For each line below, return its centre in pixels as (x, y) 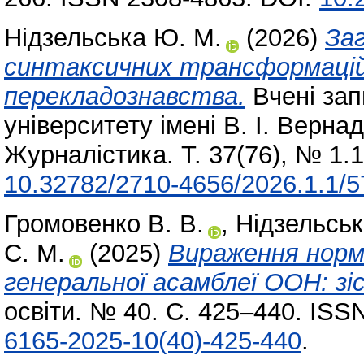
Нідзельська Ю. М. (113, 38)
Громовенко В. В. (104, 223)
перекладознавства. (125, 97)
